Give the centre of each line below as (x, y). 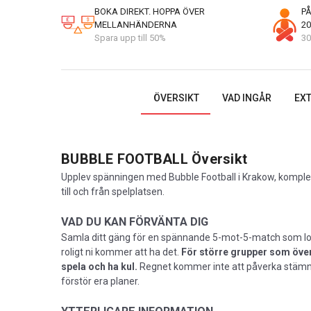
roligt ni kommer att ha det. (120, 252)
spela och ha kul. (99, 267)
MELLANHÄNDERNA (136, 25)
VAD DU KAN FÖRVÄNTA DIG (135, 222)
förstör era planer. (101, 281)
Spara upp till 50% (130, 38)
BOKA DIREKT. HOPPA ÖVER (150, 11)
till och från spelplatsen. (114, 192)
